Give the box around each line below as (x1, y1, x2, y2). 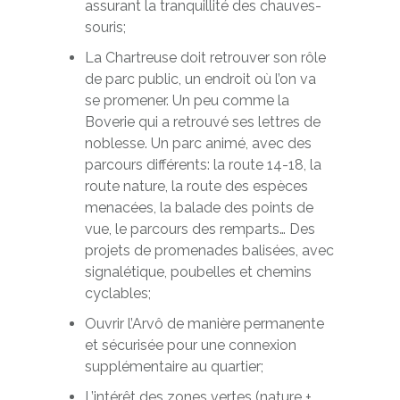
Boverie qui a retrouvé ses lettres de (84, 113, 321, 130)
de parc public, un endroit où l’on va (84, 71, 316, 87)
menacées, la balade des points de (84, 199, 313, 216)
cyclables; (84, 285, 151, 302)
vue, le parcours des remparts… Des (84, 221, 315, 237)
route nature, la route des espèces (84, 178, 308, 195)
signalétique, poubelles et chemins (84, 263, 312, 280)
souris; (84, 19, 126, 36)
